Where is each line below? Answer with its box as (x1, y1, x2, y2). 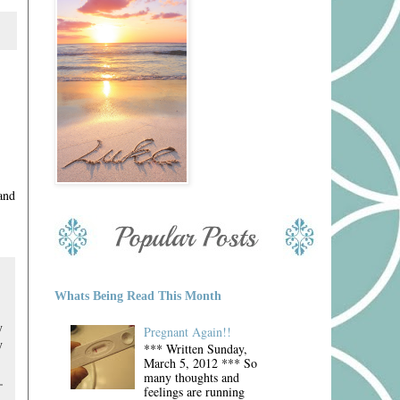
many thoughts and (144, 368, 240, 386)
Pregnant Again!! (144, 322, 232, 340)
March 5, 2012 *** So (144, 354, 258, 371)
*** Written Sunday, (144, 339, 248, 357)
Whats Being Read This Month (54, 289, 221, 304)
